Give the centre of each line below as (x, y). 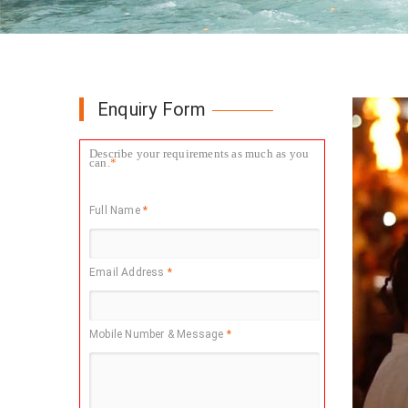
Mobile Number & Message (158, 334)
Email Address (128, 272)
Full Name (117, 210)
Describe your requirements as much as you (199, 153)
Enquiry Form (152, 109)
